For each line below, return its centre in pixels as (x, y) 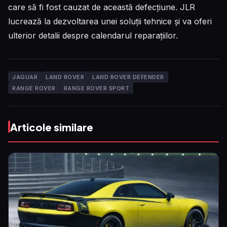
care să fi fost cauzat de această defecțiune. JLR (102, 7)
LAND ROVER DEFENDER (128, 77)
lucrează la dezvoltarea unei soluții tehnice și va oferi (110, 21)
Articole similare (52, 127)
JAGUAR (25, 77)
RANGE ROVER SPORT (96, 88)
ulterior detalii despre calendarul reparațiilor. (93, 35)
